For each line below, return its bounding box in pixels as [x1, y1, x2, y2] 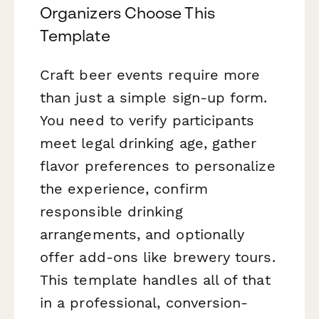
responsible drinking [40, 202, 183, 220]
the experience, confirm [40, 179, 208, 197]
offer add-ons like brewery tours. [40, 248, 276, 266]
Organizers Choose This [40, 3, 215, 22]
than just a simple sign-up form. [40, 88, 268, 106]
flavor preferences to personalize [40, 157, 276, 174]
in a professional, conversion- [40, 293, 249, 311]
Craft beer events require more [40, 66, 261, 83]
